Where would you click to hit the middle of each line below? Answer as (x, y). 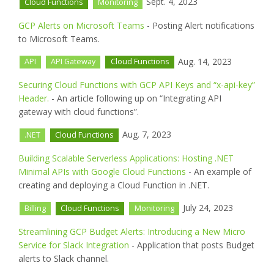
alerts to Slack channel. (64, 258)
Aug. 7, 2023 (146, 135)
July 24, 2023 (206, 208)
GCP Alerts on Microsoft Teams (81, 25)
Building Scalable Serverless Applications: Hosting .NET (126, 158)
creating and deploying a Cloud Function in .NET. (114, 185)
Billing (35, 209)
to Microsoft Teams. (59, 39)
